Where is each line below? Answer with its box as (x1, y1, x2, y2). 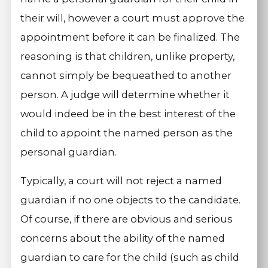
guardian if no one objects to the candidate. (20, 193, 241, 206)
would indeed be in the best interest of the (20, 107, 236, 120)
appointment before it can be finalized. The (20, 31, 240, 43)
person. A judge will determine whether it (20, 88, 230, 100)
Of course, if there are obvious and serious (20, 212, 233, 225)
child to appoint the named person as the (20, 126, 233, 139)
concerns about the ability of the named (20, 232, 226, 244)
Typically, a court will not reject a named (20, 174, 223, 187)
